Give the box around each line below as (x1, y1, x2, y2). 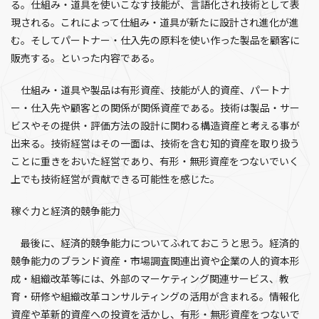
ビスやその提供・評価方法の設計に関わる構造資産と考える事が (11, 120, 300, 132)
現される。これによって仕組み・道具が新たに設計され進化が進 (11, 16, 299, 29)
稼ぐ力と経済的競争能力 (11, 205, 120, 218)
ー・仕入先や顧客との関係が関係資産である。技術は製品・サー (11, 102, 300, 115)
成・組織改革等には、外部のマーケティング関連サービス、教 (11, 273, 289, 286)
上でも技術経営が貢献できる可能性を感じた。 (11, 173, 220, 186)
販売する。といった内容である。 (11, 52, 160, 65)
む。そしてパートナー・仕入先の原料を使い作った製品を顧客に (11, 34, 300, 47)
